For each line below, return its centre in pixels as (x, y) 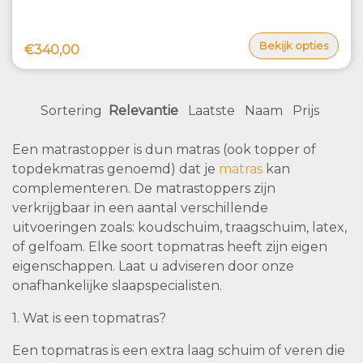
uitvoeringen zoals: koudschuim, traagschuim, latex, (179, 228)
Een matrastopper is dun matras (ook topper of (164, 150)
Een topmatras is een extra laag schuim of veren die (179, 351)
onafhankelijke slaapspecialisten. (117, 286)
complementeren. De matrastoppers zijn (144, 189)
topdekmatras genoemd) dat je (115, 169)
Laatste (211, 111)
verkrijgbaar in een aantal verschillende (140, 208)
